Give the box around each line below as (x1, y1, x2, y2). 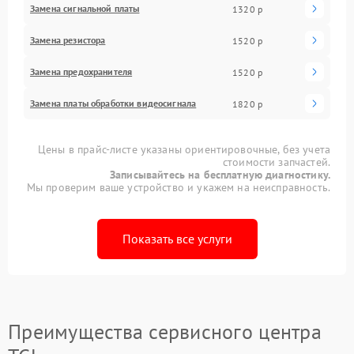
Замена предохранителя (30, 66, 133, 77)
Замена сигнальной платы (30, 2, 140, 14)
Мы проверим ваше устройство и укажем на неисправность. (26, 180, 330, 194)
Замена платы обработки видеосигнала (30, 97, 197, 109)
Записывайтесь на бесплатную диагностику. (110, 168, 330, 182)
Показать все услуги (122, 231, 232, 247)
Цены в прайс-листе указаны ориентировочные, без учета (38, 142, 330, 156)
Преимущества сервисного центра (8, 318, 322, 345)
